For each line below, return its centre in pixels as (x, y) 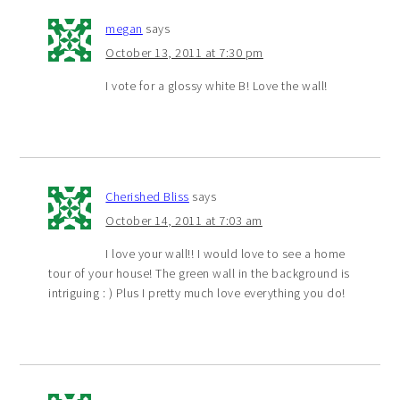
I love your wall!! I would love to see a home (225, 253)
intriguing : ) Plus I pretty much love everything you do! (197, 292)
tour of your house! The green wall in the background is (199, 273)
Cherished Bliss (147, 196)
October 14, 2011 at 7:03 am (184, 220)
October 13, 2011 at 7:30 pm (184, 52)
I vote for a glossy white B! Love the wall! (217, 85)
